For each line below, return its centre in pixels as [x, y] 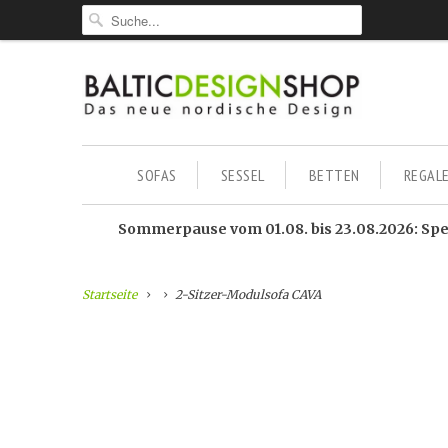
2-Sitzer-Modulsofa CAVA [246, 294]
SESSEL [242, 175]
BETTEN [334, 175]
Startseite [109, 294]
